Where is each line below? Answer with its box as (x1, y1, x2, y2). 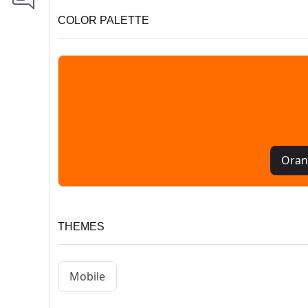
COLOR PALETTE (58, 14, 149, 26)
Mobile (69, 269, 105, 285)
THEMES (58, 220, 104, 232)
